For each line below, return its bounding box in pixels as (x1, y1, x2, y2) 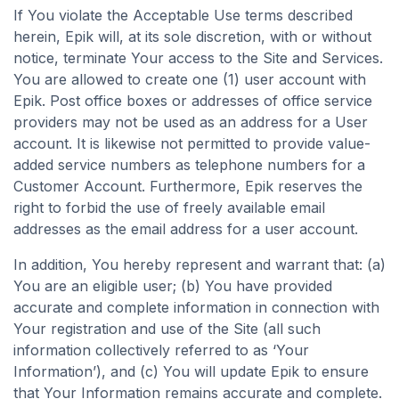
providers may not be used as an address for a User (13, 113, 368, 131)
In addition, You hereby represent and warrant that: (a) (13, 256, 386, 273)
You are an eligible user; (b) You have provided (13, 277, 332, 295)
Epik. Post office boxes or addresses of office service (13, 92, 372, 110)
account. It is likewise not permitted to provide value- (13, 134, 370, 152)
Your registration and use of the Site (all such (13, 320, 321, 338)
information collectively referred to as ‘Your (13, 341, 309, 359)
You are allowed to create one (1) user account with (13, 70, 366, 88)
